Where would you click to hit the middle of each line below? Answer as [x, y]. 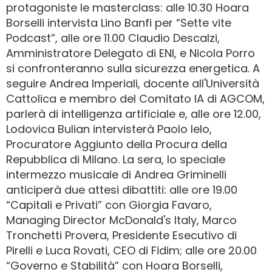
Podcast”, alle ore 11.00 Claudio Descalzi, [113, 38]
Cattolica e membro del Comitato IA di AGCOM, [135, 99]
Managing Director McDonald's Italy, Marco [121, 220]
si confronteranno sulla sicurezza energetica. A [133, 69]
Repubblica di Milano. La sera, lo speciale [116, 160]
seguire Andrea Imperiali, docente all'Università [133, 84]
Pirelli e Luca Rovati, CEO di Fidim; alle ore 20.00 [131, 251]
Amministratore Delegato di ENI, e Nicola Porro [131, 53]
